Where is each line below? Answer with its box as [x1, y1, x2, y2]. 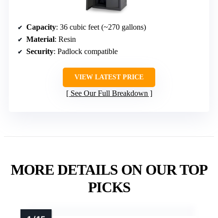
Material [26, 35, 54, 43]
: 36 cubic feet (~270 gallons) [56, 22, 146, 31]
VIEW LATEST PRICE [74, 73, 144, 81]
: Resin [54, 35, 76, 43]
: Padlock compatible [54, 47, 118, 55]
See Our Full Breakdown [70, 89, 148, 97]
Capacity [26, 22, 56, 31]
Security [26, 47, 54, 55]
